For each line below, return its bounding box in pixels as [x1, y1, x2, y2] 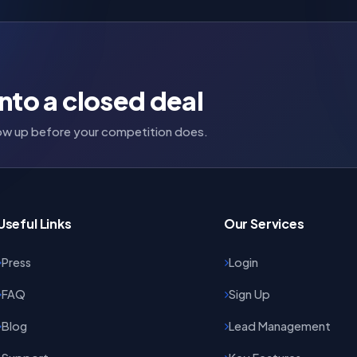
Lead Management [228, 318, 331, 333]
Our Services [223, 214, 304, 232]
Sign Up [228, 286, 270, 301]
